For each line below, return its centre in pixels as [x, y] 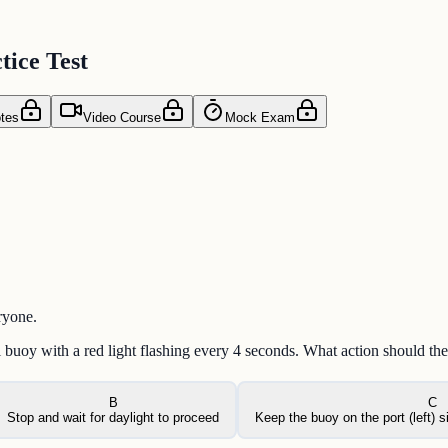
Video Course [122, 118]
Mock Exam [260, 118]
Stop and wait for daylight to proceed [113, 418]
